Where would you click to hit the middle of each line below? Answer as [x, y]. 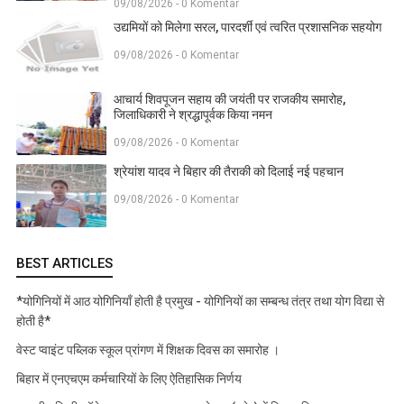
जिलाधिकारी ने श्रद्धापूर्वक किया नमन [193, 114]
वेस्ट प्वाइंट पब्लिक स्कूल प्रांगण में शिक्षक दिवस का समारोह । [148, 349]
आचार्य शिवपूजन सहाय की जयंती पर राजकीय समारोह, [230, 99]
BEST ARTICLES [64, 263]
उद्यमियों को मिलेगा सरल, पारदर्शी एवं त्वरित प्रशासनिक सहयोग [248, 27]
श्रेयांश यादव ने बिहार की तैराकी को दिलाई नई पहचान [229, 171]
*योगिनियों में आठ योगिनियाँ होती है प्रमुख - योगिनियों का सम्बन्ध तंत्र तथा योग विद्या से [200, 301]
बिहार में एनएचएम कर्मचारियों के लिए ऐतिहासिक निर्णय [129, 378]
